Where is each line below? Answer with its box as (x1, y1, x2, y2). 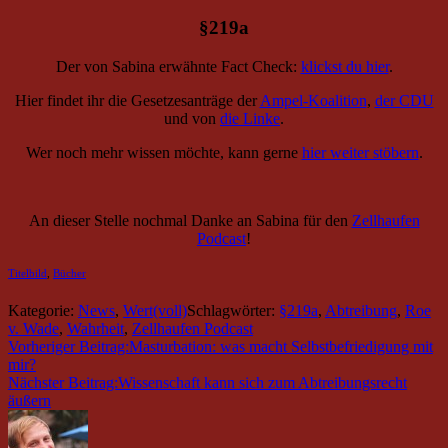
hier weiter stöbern (301, 144, 419, 162)
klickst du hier (300, 58, 389, 76)
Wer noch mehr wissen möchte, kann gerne (25, 144, 302, 162)
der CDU (374, 92, 434, 110)
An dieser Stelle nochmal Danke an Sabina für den (28, 212, 352, 230)
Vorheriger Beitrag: (8, 338, 129, 356)
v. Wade (8, 320, 59, 338)
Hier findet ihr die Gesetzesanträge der (14, 92, 260, 110)
